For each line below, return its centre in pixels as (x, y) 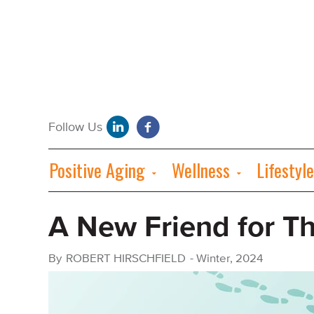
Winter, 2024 (230, 259)
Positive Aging (97, 170)
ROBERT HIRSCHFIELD (126, 259)
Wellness (201, 170)
